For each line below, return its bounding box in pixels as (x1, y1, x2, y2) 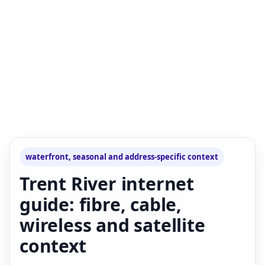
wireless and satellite (20, 212, 205, 237)
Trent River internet (20, 171, 194, 196)
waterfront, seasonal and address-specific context (25, 151, 218, 162)
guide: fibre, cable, (20, 192, 182, 216)
